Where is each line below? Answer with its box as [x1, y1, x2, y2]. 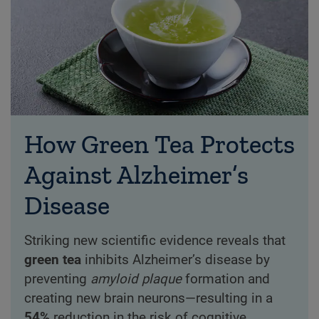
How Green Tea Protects [23, 128, 295, 159]
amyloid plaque [90, 271, 182, 287]
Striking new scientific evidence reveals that [23, 232, 286, 249]
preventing [23, 271, 90, 287]
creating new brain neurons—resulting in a [23, 290, 273, 306]
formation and [181, 271, 270, 287]
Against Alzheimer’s [23, 159, 249, 190]
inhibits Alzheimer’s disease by [80, 251, 270, 268]
